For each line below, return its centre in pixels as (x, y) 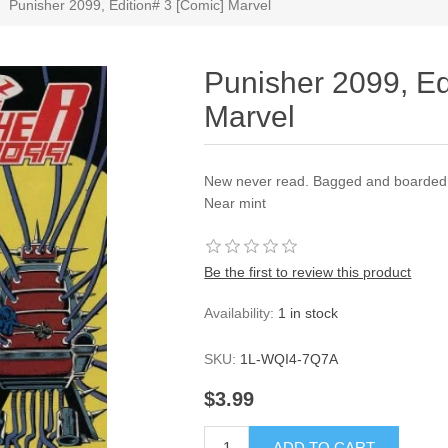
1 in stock (308, 313)
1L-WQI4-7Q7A (289, 359)
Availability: (239, 313)
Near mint (235, 203)
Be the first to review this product (308, 272)
